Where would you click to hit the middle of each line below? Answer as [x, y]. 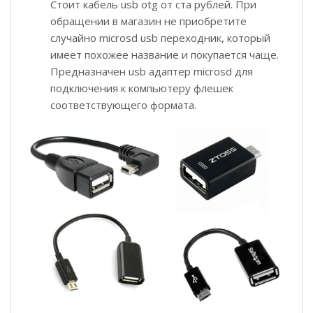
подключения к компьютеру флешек [142, 88]
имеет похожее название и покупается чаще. [165, 54]
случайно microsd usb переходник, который [160, 37]
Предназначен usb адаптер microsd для [152, 71]
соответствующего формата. [123, 104]
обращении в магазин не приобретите [148, 21]
